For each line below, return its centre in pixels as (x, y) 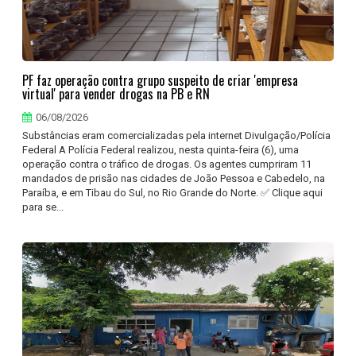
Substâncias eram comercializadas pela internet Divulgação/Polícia (177, 135)
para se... (43, 207)
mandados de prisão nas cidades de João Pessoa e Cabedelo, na (174, 178)
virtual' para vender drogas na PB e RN (116, 94)
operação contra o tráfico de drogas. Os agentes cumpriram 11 (167, 164)
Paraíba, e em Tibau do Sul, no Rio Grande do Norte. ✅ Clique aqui (173, 193)
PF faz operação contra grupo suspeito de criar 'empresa (161, 80)
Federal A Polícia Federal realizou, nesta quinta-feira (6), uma (161, 150)
